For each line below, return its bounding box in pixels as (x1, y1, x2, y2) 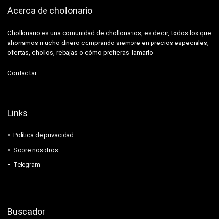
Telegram (13, 161, 40, 169)
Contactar (7, 69, 37, 77)
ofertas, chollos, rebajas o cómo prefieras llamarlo (7, 49, 153, 57)
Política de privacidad (13, 131, 74, 139)
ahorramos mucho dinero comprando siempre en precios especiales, (7, 39, 209, 47)
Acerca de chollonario (7, 5, 92, 16)
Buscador (7, 206, 45, 217)
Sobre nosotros (13, 146, 58, 154)
